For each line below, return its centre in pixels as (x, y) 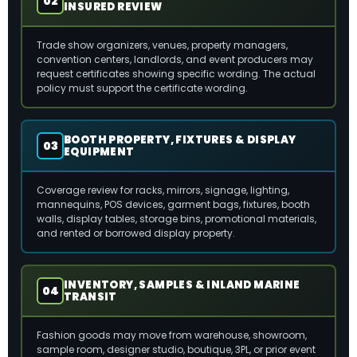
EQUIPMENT (99, 152)
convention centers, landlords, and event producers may (175, 59)
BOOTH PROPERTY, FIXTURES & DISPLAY (180, 140)
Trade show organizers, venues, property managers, (162, 45)
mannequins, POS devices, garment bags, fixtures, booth (173, 204)
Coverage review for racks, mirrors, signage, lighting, (163, 190)
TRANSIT (90, 297)
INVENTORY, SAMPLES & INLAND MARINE (182, 285)
